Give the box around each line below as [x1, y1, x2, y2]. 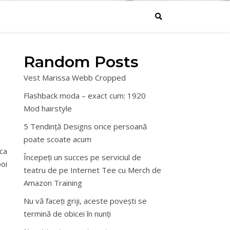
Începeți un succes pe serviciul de [24, 152, 141, 162]
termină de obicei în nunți [24, 208, 111, 219]
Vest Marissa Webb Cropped [24, 72, 126, 83]
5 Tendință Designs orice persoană [24, 121, 147, 131]
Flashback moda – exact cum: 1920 [24, 90, 146, 101]
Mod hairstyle [24, 103, 72, 113]
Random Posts [24, 52, 139, 71]
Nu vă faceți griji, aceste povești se [24, 196, 147, 206]
